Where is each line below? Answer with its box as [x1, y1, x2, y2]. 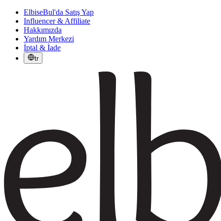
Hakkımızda [24, 26, 62, 34]
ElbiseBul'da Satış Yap [24, 8, 94, 16]
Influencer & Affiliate [24, 17, 90, 25]
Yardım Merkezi [24, 35, 74, 43]
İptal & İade [24, 43, 61, 52]
